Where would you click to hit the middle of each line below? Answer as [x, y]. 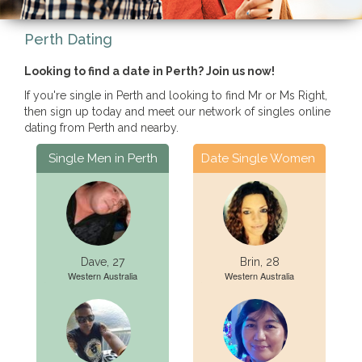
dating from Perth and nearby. [101, 128]
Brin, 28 [259, 262]
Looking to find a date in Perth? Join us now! [149, 71]
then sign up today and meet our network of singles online [177, 112]
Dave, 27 [103, 262]
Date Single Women [258, 158]
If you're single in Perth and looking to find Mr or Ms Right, [176, 95]
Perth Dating [68, 39]
